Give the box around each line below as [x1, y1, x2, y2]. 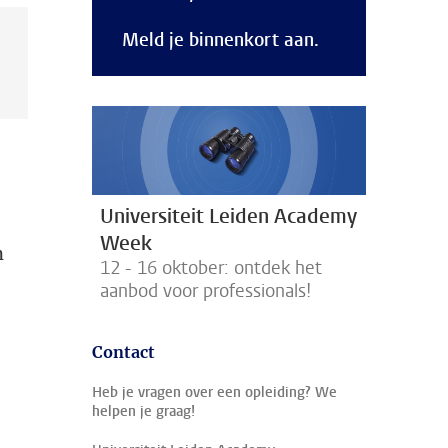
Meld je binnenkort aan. [122, 27, 319, 52]
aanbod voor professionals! [100, 279, 311, 304]
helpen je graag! [92, 402, 195, 422]
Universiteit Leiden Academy [100, 203, 357, 231]
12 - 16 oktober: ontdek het [100, 256, 322, 281]
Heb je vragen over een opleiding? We [92, 383, 337, 403]
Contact [92, 342, 155, 363]
